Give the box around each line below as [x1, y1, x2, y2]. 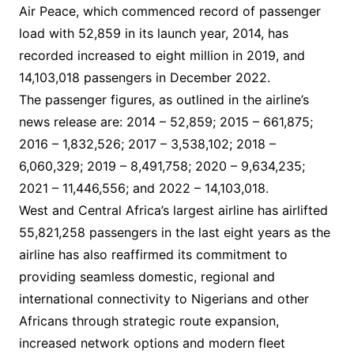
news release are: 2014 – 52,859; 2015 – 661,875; [18, 113, 313, 130]
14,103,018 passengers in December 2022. [18, 69, 270, 85]
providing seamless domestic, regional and [18, 268, 275, 284]
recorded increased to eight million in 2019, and [18, 47, 305, 63]
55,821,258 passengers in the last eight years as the [18, 224, 330, 240]
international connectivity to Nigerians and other [18, 290, 309, 307]
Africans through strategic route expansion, [18, 312, 279, 329]
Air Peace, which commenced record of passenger [18, 2, 321, 19]
